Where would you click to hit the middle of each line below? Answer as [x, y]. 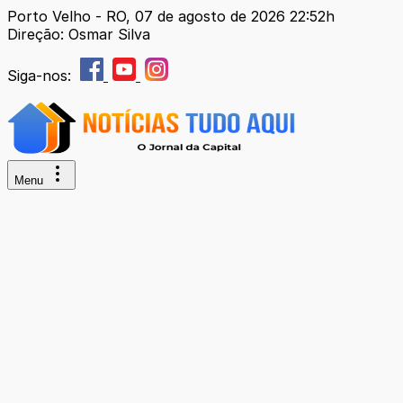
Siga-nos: [41, 76]
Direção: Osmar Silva [79, 34]
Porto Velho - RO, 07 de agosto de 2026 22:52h [171, 16]
